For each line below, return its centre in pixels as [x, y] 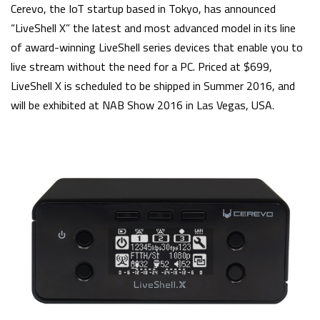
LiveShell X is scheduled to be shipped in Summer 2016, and [153, 85]
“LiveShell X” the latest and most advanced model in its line [153, 27]
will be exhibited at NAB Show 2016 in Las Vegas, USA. [142, 105]
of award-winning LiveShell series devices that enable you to [157, 47]
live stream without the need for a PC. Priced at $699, [141, 66]
